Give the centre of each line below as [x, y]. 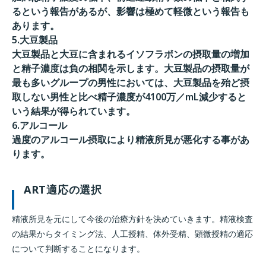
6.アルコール [39, 125]
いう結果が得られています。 [74, 111]
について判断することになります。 [78, 248]
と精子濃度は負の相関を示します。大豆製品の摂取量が [131, 68]
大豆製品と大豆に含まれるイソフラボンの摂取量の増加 [131, 54]
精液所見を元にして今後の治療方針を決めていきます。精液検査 [132, 219]
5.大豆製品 [35, 40]
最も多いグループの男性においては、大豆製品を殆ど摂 [131, 83]
